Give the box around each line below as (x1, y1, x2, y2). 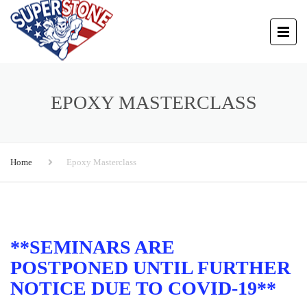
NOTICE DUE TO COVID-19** (10, 278, 276, 299)
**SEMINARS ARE (10, 236, 175, 258)
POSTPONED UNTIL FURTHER (10, 257, 291, 278)
